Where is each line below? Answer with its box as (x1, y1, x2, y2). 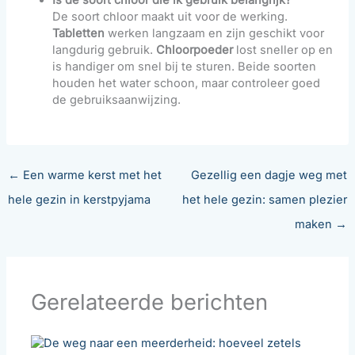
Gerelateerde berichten (31, 289, 269, 316)
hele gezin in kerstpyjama (7, 193, 151, 208)
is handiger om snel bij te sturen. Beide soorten (52, 59, 317, 74)
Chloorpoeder (156, 43, 234, 58)
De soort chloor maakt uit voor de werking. (52, 10, 288, 25)
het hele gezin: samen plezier (182, 193, 348, 208)
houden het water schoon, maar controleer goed (52, 76, 321, 91)
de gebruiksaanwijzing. (52, 93, 181, 108)
